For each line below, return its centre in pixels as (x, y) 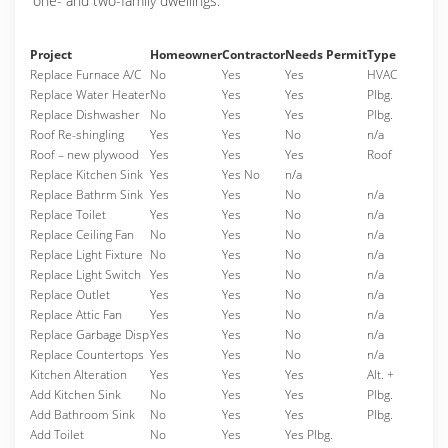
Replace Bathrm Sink (86, 194)
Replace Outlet (70, 294)
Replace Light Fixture (86, 254)
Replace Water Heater (90, 94)
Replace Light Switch (85, 274)
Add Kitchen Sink (75, 394)
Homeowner (186, 54)
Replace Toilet (68, 214)
